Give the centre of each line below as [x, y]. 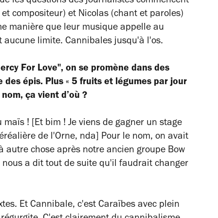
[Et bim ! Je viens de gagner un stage [107, 123]
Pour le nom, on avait [144, 137]
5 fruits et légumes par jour [129, 82]
